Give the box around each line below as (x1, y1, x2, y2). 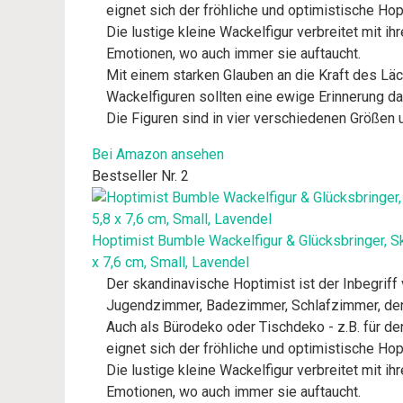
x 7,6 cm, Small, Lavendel (92, 254, 249, 271)
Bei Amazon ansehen (92, 146, 224, 163)
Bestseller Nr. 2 (92, 167, 189, 184)
